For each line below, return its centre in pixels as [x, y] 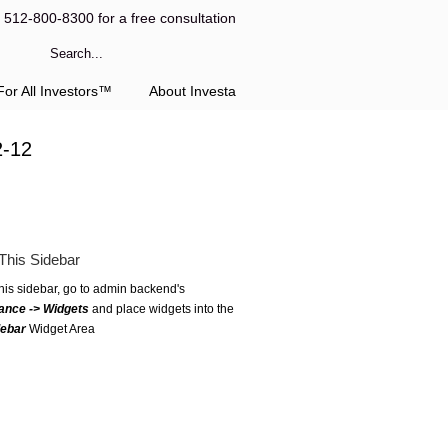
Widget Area [60, 329]
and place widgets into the [161, 309]
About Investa [192, 91]
